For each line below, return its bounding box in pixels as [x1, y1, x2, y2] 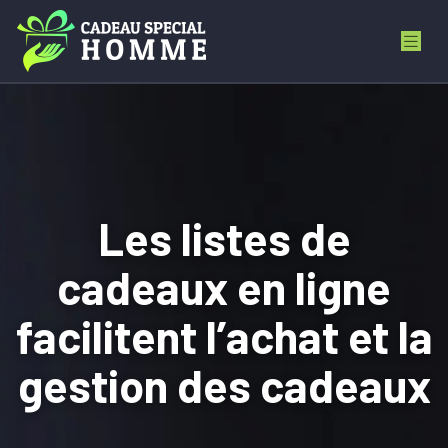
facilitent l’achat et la [15, 309, 433, 363]
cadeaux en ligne [57, 260, 391, 314]
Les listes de [97, 211, 351, 265]
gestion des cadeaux [17, 358, 431, 412]
